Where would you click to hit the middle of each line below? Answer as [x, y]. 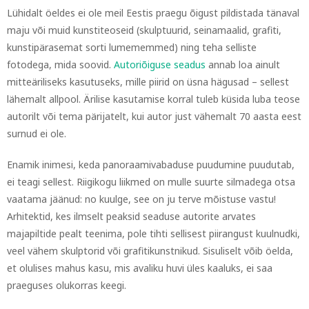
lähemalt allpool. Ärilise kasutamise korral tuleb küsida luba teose [153, 99]
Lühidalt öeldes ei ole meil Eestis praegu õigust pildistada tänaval [153, 13]
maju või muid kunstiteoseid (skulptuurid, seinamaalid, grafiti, [144, 30]
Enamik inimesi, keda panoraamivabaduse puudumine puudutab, [151, 165]
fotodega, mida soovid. [60, 64]
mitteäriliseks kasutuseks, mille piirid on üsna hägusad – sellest [148, 82]
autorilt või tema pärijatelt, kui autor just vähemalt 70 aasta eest [154, 116]
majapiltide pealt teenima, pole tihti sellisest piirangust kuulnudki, [153, 233]
